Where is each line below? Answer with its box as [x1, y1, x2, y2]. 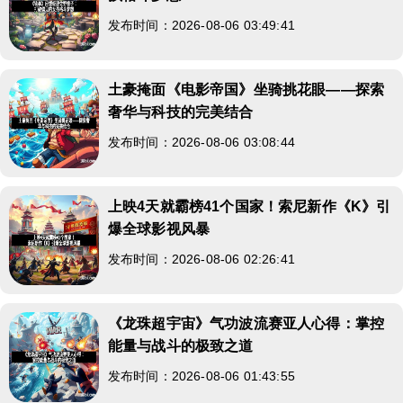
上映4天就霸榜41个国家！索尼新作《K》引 [108, 198, 391, 214]
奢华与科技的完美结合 [108, 103, 254, 120]
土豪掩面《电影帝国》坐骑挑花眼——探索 [108, 81, 385, 97]
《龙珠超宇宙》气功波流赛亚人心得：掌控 [108, 315, 385, 331]
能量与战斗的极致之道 [108, 337, 254, 354]
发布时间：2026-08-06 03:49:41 [108, 17, 295, 32]
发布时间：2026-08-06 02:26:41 [108, 251, 295, 266]
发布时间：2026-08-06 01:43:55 [108, 368, 295, 383]
